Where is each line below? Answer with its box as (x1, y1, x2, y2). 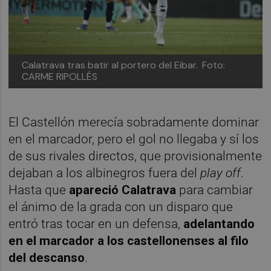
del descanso (8, 250, 85, 265)
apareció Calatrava (69, 182, 177, 197)
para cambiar (176, 182, 253, 197)
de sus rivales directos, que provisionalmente (8, 148, 263, 163)
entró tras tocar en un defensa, (8, 216, 184, 231)
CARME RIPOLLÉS (22, 70, 98, 83)
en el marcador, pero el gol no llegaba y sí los (8, 131, 260, 146)
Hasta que (8, 182, 70, 197)
